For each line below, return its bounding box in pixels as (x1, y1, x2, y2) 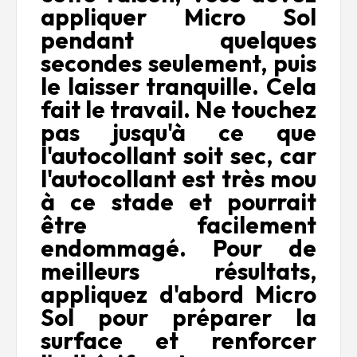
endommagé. (41, 233, 213, 264)
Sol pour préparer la (41, 303, 316, 333)
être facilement (41, 210, 316, 241)
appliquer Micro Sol (41, 2, 316, 33)
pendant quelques (41, 25, 316, 56)
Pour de (213, 233, 316, 264)
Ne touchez (195, 95, 316, 125)
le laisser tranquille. (41, 72, 266, 102)
